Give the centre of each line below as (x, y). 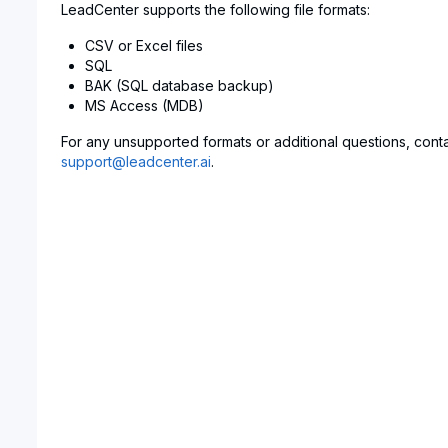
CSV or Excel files (143, 45)
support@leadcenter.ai (135, 161)
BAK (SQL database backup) (179, 85)
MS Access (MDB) (144, 105)
